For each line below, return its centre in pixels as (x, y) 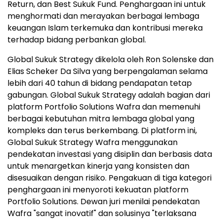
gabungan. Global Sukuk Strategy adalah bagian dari (109, 95)
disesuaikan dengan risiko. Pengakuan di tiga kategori (110, 178)
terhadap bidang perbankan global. (77, 40)
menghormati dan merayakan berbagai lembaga (103, 16)
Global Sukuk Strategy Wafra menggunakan (92, 143)
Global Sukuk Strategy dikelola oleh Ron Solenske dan (110, 60)
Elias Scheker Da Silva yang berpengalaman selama (108, 72)
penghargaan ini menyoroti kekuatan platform (98, 190)
